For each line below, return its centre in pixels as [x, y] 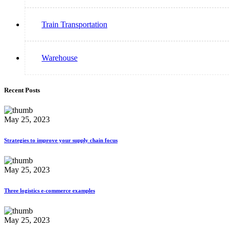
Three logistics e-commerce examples [50, 190]
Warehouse [60, 57]
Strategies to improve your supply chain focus [61, 140]
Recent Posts [22, 90]
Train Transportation [74, 24]
